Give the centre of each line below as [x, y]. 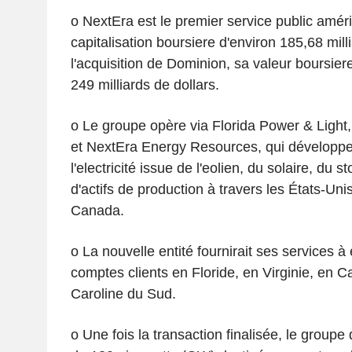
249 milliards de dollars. [145, 84]
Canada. [97, 210]
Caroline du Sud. [123, 293]
